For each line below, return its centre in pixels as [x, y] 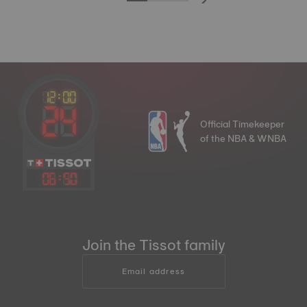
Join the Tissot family [153, 245]
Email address [153, 271]
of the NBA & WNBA [243, 138]
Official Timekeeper [242, 124]
